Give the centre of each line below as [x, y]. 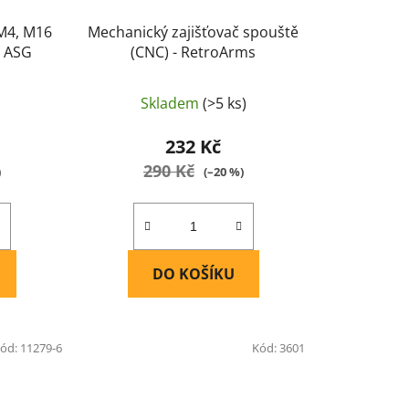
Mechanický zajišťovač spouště [194, 32]
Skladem [171, 104]
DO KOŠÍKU [193, 274]
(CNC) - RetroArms [194, 52]
